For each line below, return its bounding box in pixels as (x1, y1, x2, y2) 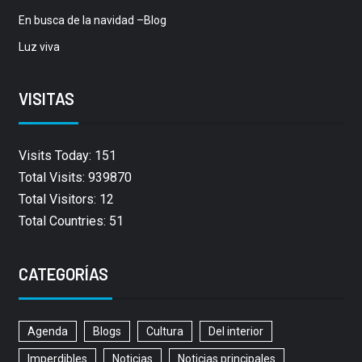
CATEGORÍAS (18, 264, 108, 284)
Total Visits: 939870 (18, 170, 132, 186)
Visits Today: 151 (18, 148, 116, 164)
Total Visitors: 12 (18, 192, 114, 208)
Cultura (145, 325, 183, 339)
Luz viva (18, 40, 60, 54)
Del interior (208, 325, 263, 339)
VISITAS (18, 89, 74, 109)
